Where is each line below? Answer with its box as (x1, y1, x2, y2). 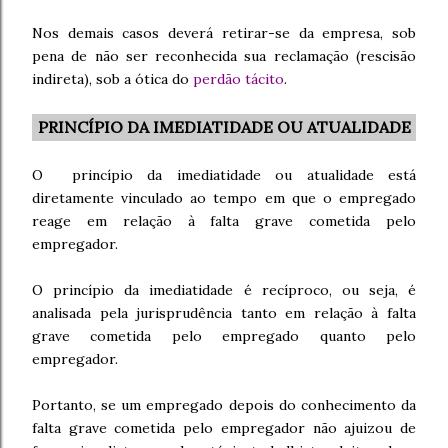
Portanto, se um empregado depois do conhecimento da (32, 396, 416, 414)
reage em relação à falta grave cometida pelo (32, 212, 416, 230)
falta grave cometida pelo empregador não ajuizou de (32, 419, 416, 437)
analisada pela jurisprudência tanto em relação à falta (32, 304, 416, 322)
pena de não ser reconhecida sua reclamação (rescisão (32, 47, 416, 65)
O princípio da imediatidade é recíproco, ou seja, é (32, 281, 416, 299)
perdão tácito (193, 70, 284, 88)
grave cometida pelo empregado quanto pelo (32, 327, 416, 345)
